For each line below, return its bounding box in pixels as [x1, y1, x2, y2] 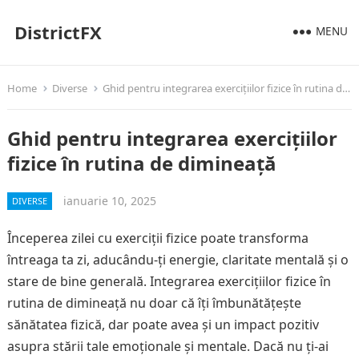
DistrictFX [14, 20, 102, 44]
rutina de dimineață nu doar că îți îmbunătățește [6, 294, 301, 312]
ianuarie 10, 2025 [63, 193, 156, 208]
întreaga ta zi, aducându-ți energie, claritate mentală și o [6, 251, 349, 268]
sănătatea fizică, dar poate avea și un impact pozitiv [6, 316, 319, 333]
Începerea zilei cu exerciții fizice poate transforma [6, 229, 309, 247]
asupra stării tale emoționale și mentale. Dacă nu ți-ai [6, 337, 329, 355]
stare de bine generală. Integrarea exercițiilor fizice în [6, 272, 331, 290]
